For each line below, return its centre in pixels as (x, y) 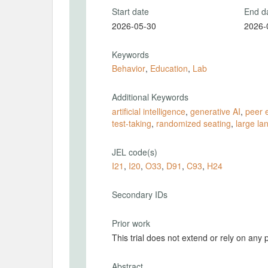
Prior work (131, 223)
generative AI (215, 111)
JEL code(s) (135, 152)
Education (169, 68)
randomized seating (194, 123)
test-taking (132, 123)
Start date (130, 11)
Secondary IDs (140, 194)
